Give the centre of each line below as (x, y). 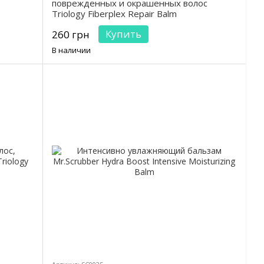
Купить (123, 34)
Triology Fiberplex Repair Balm (114, 14)
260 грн (71, 35)
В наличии (71, 50)
